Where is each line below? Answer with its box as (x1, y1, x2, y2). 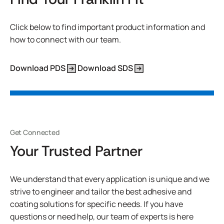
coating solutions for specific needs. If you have (10, 198, 183, 209)
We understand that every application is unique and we (10, 173, 209, 184)
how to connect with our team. (10, 34, 121, 45)
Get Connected (10, 127, 60, 137)
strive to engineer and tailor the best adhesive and (10, 186, 191, 197)
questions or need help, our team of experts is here (10, 211, 193, 222)
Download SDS (77, 62, 133, 73)
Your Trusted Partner (10, 141, 142, 160)
